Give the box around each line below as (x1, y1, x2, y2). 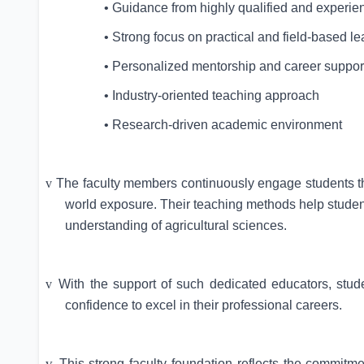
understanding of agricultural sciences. (65, 219, 287, 232)
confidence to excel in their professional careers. (65, 298, 342, 312)
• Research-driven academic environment (104, 118, 342, 132)
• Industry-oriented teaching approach (104, 89, 319, 102)
